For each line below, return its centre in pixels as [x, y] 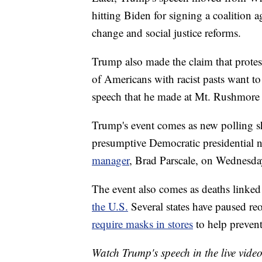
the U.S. [110, 206]
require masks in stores [142, 224]
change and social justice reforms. [166, 33]
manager [111, 160]
